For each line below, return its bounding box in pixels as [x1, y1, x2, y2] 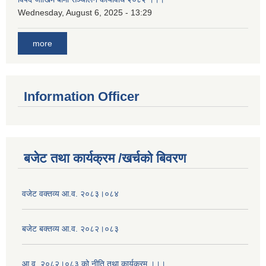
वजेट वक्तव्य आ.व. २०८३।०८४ [22, 188, 119, 198]
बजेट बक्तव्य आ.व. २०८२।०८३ [22, 223, 119, 233]
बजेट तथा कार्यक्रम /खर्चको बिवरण [24, 150, 186, 166]
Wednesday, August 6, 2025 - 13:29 [18, 7, 152, 17]
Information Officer [24, 88, 140, 104]
